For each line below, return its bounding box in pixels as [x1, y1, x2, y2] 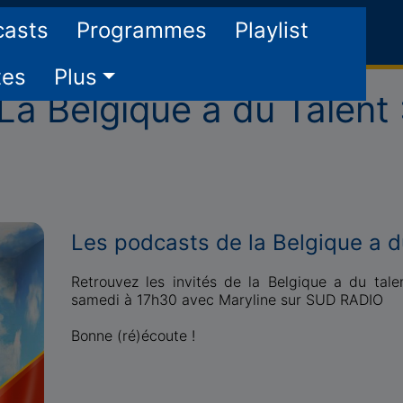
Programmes [76, 17, 207, 43]
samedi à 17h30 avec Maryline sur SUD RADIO [71, 291, 383, 309]
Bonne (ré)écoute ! [71, 327, 195, 345]
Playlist [235, 17, 309, 43]
